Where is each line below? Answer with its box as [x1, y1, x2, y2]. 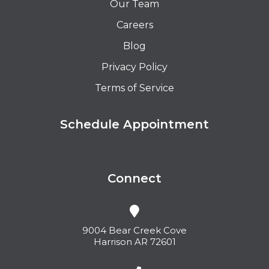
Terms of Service [95, 82, 174, 94]
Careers [116, 19, 153, 31]
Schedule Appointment [60, 117, 209, 132]
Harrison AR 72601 [93, 236, 176, 248]
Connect [107, 171, 162, 186]
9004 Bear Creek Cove [82, 225, 187, 237]
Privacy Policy [101, 61, 168, 73]
